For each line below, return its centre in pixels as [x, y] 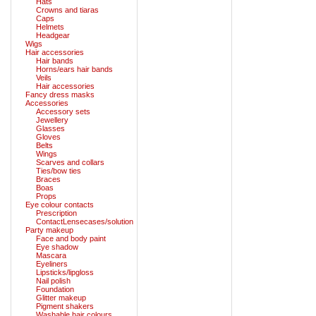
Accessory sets [63, 111]
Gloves [48, 136]
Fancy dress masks [60, 94]
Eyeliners [52, 263]
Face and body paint [71, 238]
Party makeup [49, 230]
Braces [48, 179]
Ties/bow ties [59, 170]
